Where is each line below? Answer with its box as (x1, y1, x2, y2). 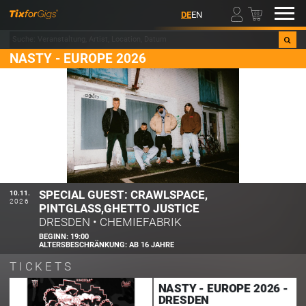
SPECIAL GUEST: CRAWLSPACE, (39, 187, 208, 201)
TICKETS (10, 260, 74, 274)
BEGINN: (39, 232, 71, 241)
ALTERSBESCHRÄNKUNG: (39, 240, 130, 249)
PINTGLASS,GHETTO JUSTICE (39, 201, 200, 215)
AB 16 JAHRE (129, 240, 175, 249)
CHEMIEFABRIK (100, 214, 182, 229)
